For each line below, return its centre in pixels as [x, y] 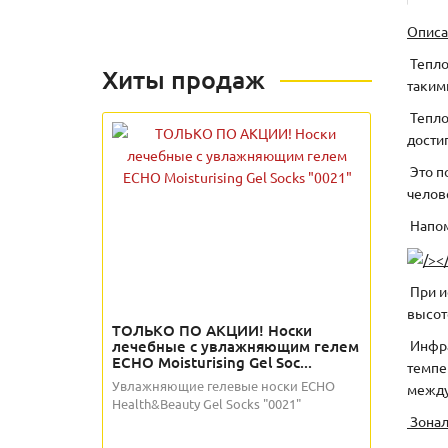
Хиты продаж [183, 79]
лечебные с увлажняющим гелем [235, 346]
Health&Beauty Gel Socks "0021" [206, 403]
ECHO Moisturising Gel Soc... [212, 362]
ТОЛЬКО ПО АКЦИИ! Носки [212, 330]
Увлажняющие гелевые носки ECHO [223, 385]
